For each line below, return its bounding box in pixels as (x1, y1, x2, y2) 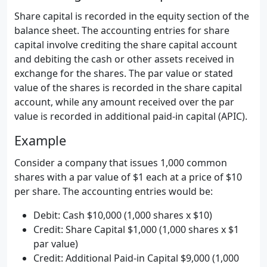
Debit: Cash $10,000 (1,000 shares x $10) (33, 209, 212, 222)
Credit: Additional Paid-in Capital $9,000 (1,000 (33, 252, 239, 265)
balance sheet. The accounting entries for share (14, 24, 229, 37)
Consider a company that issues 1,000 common (14, 156, 227, 169)
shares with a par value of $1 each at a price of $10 (14, 170, 242, 184)
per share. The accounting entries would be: (14, 185, 213, 198)
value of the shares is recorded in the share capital (14, 81, 242, 94)
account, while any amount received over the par (14, 95, 234, 108)
